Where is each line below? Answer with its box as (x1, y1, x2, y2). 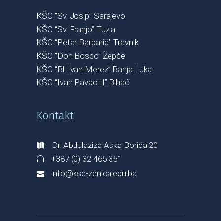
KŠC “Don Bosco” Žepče (37, 51, 125, 61)
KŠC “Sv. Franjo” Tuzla (37, 24, 115, 35)
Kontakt (37, 109, 74, 123)
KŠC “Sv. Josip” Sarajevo (37, 11, 125, 21)
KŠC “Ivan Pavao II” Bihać (37, 77, 129, 88)
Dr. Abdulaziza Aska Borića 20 (52, 140, 158, 150)
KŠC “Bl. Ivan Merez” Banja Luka (37, 64, 152, 74)
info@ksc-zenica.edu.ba (51, 168, 137, 178)
